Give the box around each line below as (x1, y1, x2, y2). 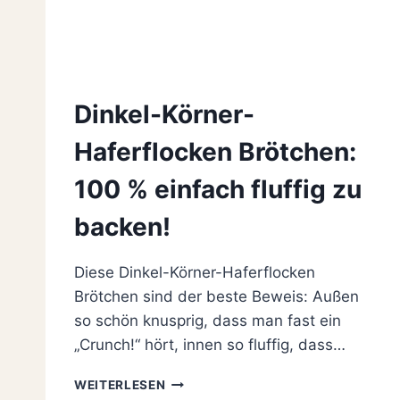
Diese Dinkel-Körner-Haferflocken (74, 263, 315, 282)
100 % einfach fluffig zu (74, 174, 362, 205)
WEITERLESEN (74, 378, 166, 393)
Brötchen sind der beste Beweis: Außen (74, 287, 359, 306)
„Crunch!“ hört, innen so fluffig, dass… (74, 336, 346, 354)
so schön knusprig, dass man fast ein (74, 312, 341, 330)
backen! (74, 212, 171, 243)
